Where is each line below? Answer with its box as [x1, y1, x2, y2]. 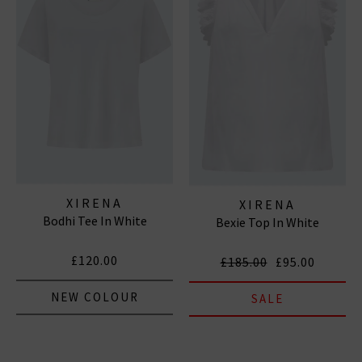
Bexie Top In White [216, 214, 319, 231]
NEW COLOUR [50, 288, 139, 305]
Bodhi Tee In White [42, 212, 147, 229]
